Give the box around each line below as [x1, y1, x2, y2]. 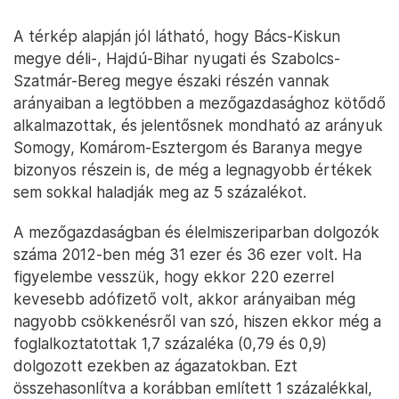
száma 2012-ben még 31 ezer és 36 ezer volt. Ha [13, 245, 362, 265]
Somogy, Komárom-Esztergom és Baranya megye [13, 138, 362, 158]
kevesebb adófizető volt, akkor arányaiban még [13, 289, 355, 309]
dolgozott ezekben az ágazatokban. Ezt [13, 356, 297, 376]
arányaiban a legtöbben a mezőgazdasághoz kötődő [13, 94, 386, 113]
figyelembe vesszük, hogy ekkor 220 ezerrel [13, 267, 334, 287]
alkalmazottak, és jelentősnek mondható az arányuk [13, 116, 383, 135]
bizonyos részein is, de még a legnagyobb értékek [13, 160, 372, 180]
